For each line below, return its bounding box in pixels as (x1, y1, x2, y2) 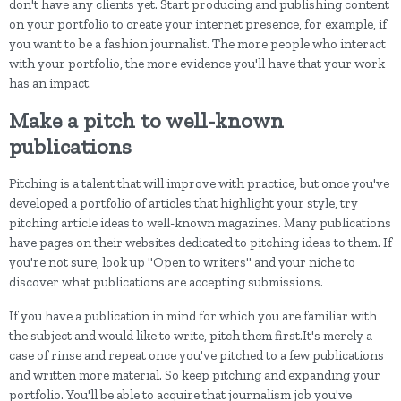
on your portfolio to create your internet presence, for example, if (9, 16, 387, 32)
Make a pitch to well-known (9, 107, 284, 133)
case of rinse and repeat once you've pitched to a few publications (9, 347, 384, 363)
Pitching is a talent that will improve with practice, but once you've (9, 175, 389, 192)
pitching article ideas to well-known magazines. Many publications (9, 215, 391, 231)
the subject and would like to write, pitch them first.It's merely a (9, 328, 372, 344)
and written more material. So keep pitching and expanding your (9, 367, 380, 383)
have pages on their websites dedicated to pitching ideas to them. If (9, 235, 392, 251)
